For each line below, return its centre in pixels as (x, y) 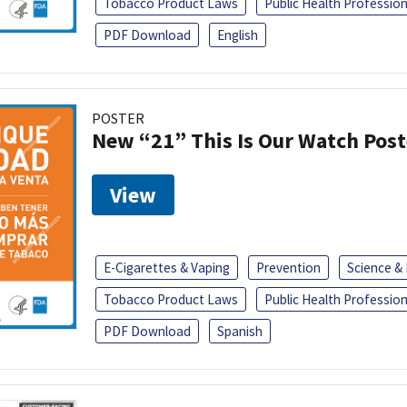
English (238, 35)
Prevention (288, 267)
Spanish (240, 331)
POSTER (118, 118)
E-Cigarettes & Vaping (167, 267)
